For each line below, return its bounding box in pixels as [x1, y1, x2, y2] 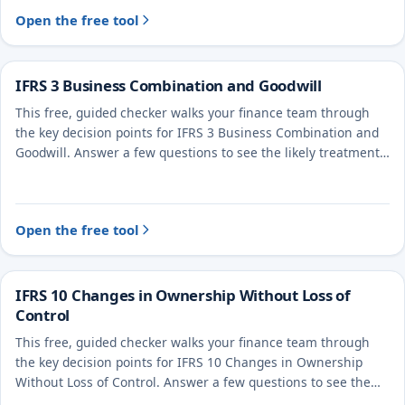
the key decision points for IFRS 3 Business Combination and [15, 123, 379, 141]
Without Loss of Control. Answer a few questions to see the [15, 372, 371, 391]
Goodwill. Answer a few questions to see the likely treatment [15, 143, 380, 161]
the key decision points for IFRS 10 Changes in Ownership [15, 353, 363, 371]
